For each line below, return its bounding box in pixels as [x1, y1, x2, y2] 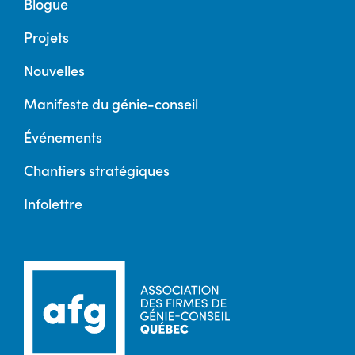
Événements [24, 126, 102, 147]
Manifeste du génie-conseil [24, 93, 198, 113]
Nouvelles [24, 59, 85, 80]
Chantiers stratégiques [24, 159, 170, 180]
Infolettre [24, 193, 82, 213]
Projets [24, 26, 69, 47]
